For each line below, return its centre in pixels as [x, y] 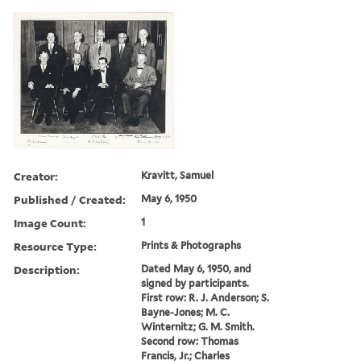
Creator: [36, 176]
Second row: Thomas [190, 341]
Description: [47, 269]
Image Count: [50, 222]
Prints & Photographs [191, 245]
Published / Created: [70, 199]
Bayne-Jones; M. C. [186, 312]
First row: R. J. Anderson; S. [205, 297]
